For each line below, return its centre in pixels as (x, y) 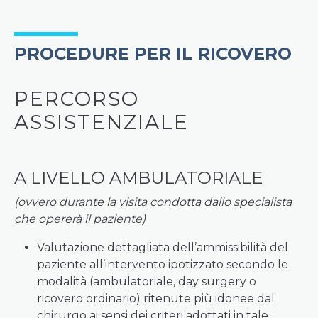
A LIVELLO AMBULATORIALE (138, 178)
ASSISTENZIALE (102, 122)
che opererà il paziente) (80, 219)
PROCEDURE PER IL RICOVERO (153, 54)
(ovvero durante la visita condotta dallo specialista (153, 202)
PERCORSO (77, 99)
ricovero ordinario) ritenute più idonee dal (156, 298)
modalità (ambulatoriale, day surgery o (147, 281)
